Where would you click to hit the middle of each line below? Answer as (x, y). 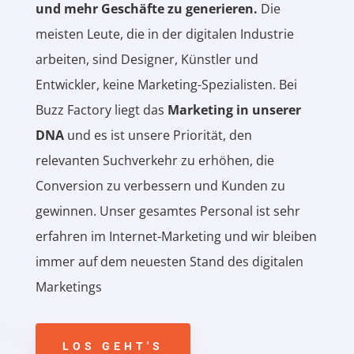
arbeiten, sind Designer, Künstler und (147, 60)
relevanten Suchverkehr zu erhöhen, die (154, 161)
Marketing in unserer (234, 110)
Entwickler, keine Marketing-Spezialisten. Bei (166, 85)
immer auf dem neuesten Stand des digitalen (169, 262)
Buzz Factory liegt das (101, 110)
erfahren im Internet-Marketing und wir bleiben (176, 237)
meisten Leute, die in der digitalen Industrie (164, 34)
